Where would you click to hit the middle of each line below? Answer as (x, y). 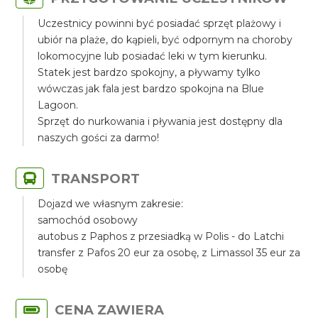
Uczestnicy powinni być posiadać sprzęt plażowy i (160, 23)
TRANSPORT (96, 179)
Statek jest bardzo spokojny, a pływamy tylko (149, 72)
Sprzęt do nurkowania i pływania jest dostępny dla (160, 121)
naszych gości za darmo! (99, 138)
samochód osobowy (88, 220)
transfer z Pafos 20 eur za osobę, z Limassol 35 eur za (169, 253)
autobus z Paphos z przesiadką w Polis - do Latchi (161, 236)
